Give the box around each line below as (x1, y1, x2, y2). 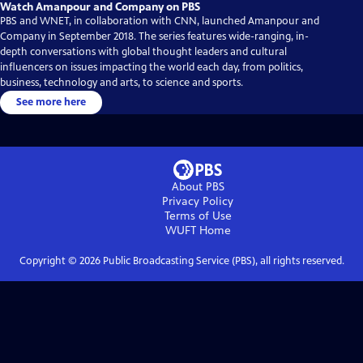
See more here (16, 96, 86, 109)
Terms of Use (164, 209, 232, 224)
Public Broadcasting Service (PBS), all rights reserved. (100, 254, 344, 268)
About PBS (171, 180, 224, 194)
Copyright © (19, 254, 79, 268)
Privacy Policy (162, 194, 233, 209)
